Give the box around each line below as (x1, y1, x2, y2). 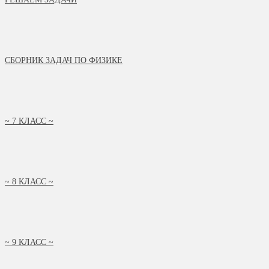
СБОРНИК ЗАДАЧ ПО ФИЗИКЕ (5, 56, 122, 65)
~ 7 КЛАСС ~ (5, 116, 53, 125)
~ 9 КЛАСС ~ (5, 238, 53, 247)
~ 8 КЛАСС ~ (5, 177, 53, 186)
